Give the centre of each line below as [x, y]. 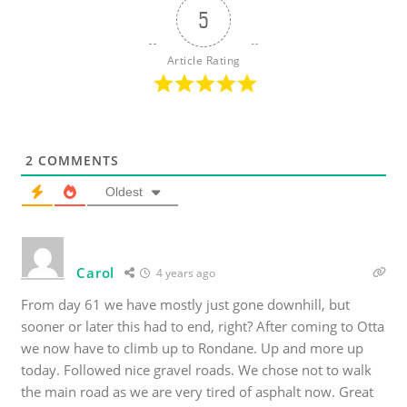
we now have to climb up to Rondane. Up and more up [193, 348]
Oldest [124, 192]
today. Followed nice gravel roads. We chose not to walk [197, 370]
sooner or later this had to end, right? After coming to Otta [203, 327]
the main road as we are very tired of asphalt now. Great [198, 392]
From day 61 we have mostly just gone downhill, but [186, 305]
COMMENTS [77, 161]
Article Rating [203, 61]
